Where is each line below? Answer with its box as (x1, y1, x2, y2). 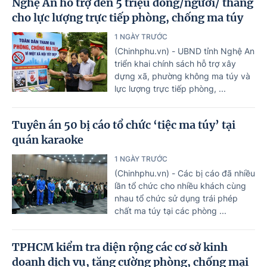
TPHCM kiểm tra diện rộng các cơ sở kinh (12, 240, 228, 254)
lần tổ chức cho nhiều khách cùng (114, 180, 246, 191)
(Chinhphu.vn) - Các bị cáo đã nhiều (114, 167, 255, 178)
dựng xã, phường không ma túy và (114, 70, 250, 81)
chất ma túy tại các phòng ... (114, 205, 226, 216)
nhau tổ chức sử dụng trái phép (114, 193, 238, 203)
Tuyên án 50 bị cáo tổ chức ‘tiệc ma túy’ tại (12, 117, 235, 132)
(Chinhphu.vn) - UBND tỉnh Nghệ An (114, 45, 254, 56)
